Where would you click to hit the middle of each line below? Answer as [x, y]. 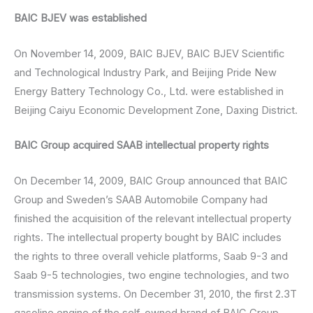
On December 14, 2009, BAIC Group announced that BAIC [151, 181]
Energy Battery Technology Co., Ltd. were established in [149, 91]
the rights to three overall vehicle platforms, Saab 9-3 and [151, 256]
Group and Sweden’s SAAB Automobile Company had [141, 199]
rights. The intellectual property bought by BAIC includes [148, 237]
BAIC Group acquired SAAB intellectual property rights [141, 146]
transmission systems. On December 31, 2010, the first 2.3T [155, 294]
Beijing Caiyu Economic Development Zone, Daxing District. [156, 110]
